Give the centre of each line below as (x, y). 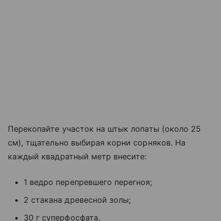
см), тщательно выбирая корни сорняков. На (97, 143)
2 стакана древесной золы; (77, 200)
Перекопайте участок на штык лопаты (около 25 (105, 129)
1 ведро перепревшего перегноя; (88, 182)
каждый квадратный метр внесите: (77, 157)
